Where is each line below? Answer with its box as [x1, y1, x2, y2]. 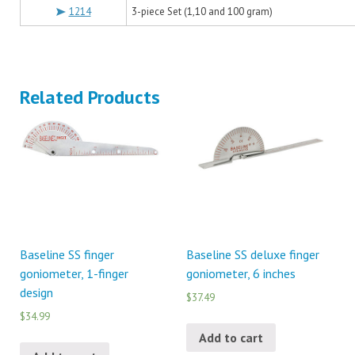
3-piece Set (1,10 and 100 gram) [132, 5, 273, 18]
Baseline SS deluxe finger [185, 246, 319, 262]
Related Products [20, 85, 160, 109]
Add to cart [198, 329, 263, 345]
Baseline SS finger [20, 246, 114, 262]
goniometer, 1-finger [20, 265, 128, 281]
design [20, 284, 53, 300]
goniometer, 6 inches [185, 265, 296, 281]
